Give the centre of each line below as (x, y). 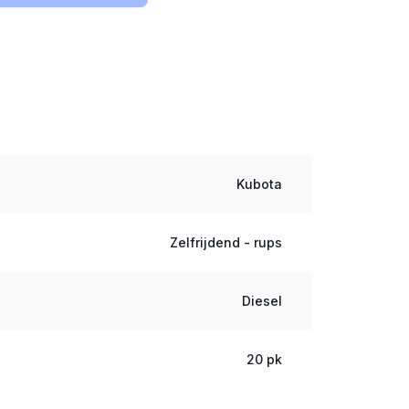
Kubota (260, 184)
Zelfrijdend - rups (226, 242)
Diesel (262, 301)
